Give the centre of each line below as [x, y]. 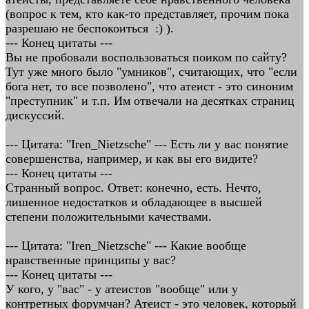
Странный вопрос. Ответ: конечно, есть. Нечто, [133, 188]
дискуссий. [35, 115]
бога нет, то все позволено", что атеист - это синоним [149, 86]
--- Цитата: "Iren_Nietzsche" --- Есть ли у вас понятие [147, 144]
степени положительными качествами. [109, 217]
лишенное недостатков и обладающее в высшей [134, 202]
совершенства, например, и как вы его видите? [132, 159]
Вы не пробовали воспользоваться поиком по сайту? [146, 57]
